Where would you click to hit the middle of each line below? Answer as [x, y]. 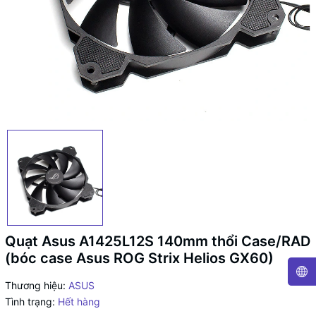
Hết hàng [79, 302]
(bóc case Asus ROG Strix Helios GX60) [139, 258]
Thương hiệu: [35, 285]
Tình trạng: [30, 302]
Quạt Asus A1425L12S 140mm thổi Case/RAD [158, 241]
